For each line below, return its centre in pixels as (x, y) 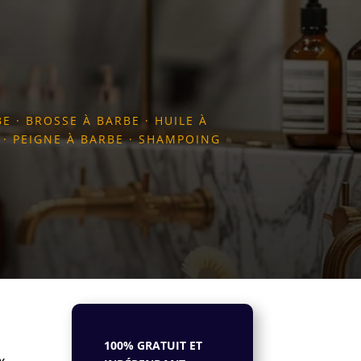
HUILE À (181, 120)
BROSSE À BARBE (83, 120)
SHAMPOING (180, 139)
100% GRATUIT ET (154, 346)
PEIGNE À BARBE (68, 139)
